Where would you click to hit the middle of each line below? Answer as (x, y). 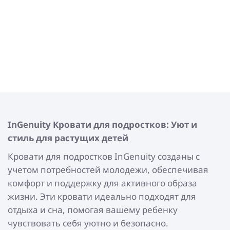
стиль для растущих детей (68, 138)
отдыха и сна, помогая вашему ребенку (93, 210)
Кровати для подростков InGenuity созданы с (104, 156)
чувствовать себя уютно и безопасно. (88, 223)
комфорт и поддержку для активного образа (102, 183)
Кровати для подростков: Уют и (124, 124)
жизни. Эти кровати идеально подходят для (102, 196)
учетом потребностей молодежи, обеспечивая (108, 170)
